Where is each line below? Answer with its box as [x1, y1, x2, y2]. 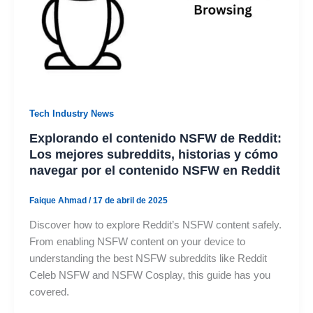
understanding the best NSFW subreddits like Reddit [29, 252, 267, 264]
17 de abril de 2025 [92, 195, 168, 205]
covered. [29, 286, 69, 298]
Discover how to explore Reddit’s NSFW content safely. [29, 219, 282, 231]
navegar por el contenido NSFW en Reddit [29, 162, 280, 177]
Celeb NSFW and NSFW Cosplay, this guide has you [29, 269, 270, 281]
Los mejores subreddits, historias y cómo [29, 146, 278, 161]
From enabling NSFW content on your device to [29, 235, 245, 247]
